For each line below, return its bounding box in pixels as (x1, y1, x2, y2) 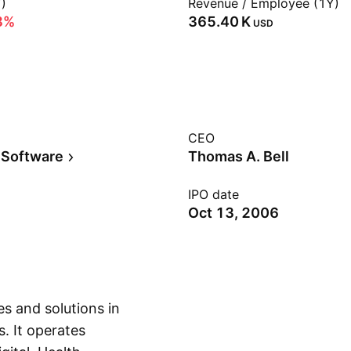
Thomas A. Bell (188, 148, 289, 165)
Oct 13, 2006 (188, 204, 279, 221)
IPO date (188, 186, 239, 202)
